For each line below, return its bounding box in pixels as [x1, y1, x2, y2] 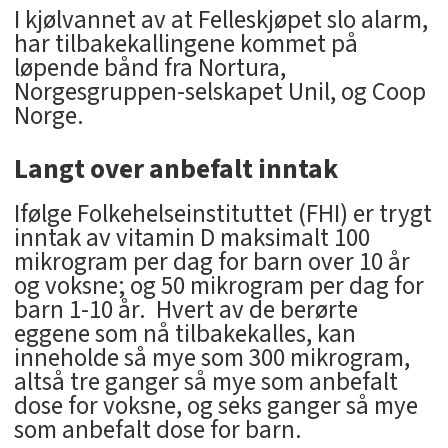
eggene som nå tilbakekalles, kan [13, 315, 356, 352]
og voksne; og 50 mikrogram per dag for [13, 267, 424, 304]
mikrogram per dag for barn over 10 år [13, 243, 410, 280]
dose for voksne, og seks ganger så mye [13, 387, 418, 424]
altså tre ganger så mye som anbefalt [13, 363, 398, 400]
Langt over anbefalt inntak [13, 149, 338, 189]
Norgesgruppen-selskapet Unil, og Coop [13, 73, 426, 110]
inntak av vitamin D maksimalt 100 [13, 219, 370, 256]
